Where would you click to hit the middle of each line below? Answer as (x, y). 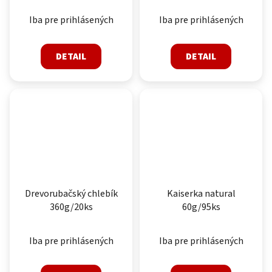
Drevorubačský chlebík (71, 194)
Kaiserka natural (201, 194)
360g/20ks (71, 207)
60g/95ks (201, 207)
